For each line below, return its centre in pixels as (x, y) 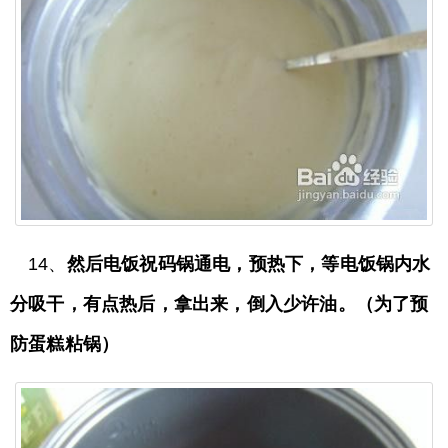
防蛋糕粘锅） (65, 344)
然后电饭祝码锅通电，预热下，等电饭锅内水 (248, 264)
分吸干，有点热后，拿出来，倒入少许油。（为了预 (219, 304)
